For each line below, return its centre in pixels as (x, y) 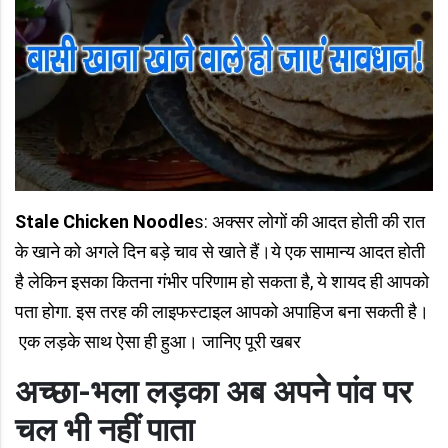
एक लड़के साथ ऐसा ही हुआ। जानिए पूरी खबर (158, 342)
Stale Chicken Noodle (104, 222)
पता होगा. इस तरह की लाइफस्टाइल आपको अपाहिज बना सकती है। (222, 312)
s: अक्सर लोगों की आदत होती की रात (309, 222)
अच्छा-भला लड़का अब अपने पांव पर (213, 392)
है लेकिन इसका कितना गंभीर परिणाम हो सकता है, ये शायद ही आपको (222, 282)
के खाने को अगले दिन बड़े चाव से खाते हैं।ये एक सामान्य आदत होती (220, 252)
